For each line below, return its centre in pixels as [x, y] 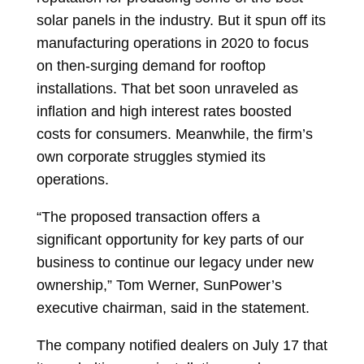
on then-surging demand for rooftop [151, 66]
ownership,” [74, 285]
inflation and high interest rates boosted [164, 111]
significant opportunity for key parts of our [170, 240]
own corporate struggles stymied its [151, 157]
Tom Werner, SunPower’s [199, 285]
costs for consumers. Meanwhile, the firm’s [174, 134]
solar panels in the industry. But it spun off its [181, 20]
